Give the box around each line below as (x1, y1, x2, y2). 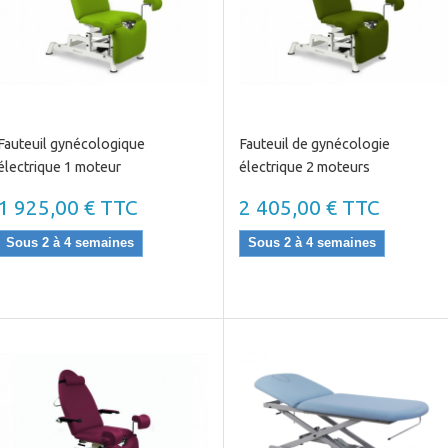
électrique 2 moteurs (238, 159, 370, 175)
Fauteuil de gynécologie (238, 136, 390, 152)
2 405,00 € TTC (238, 196, 380, 219)
